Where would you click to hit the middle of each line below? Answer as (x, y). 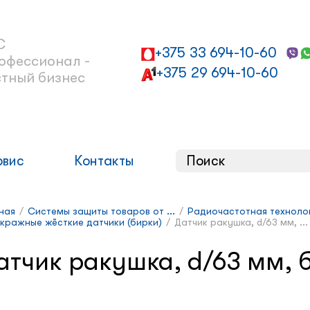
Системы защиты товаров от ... (101, 211)
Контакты (104, 161)
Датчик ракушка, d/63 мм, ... (241, 222)
